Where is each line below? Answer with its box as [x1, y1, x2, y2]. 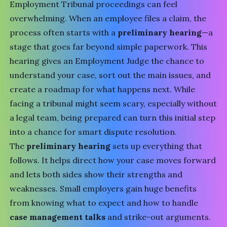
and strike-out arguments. [105, 212, 211, 222]
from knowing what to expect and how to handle [10, 198, 199, 208]
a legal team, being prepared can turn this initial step [10, 112, 216, 123]
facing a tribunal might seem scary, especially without [10, 98, 217, 108]
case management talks [10, 212, 106, 222]
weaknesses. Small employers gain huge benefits [10, 183, 197, 194]
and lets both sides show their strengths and [10, 169, 183, 179]
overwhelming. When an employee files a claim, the [10, 13, 207, 23]
